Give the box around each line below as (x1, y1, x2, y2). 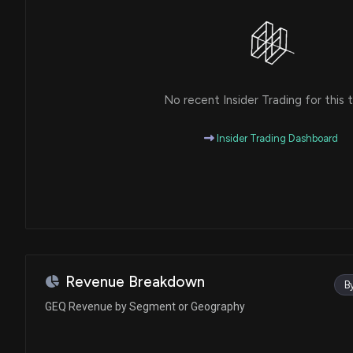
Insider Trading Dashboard (214, 132, 338, 144)
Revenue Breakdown (65, 272, 205, 291)
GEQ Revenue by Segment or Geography (45, 299, 245, 313)
